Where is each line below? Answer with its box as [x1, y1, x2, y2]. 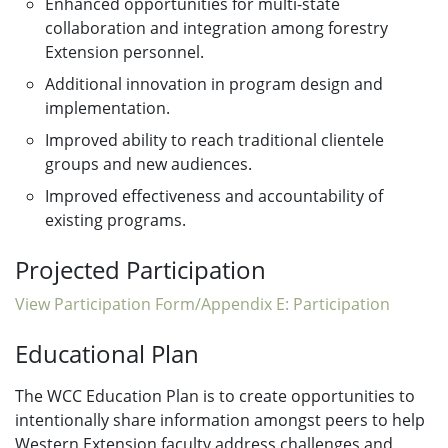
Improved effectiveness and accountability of [45, 185, 383, 207]
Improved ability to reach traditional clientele [45, 129, 384, 151]
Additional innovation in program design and [45, 73, 383, 95]
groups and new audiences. [45, 153, 252, 175]
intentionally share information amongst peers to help [15, 409, 425, 431]
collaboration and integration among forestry [45, 17, 388, 39]
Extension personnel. [45, 41, 204, 63]
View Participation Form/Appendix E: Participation [15, 293, 390, 315]
